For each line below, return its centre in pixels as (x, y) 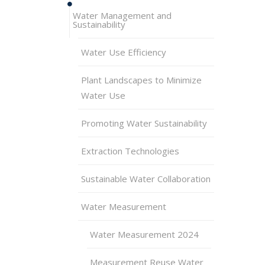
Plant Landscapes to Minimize (141, 80)
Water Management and (122, 15)
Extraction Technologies (130, 151)
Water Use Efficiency (124, 52)
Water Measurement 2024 (144, 234)
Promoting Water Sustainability (144, 123)
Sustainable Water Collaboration (146, 179)
